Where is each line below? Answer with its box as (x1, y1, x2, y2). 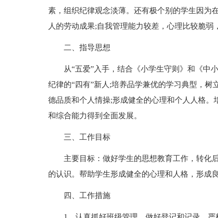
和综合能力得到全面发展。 (48, 111, 142, 120)
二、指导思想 (63, 43, 110, 52)
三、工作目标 (63, 133, 110, 141)
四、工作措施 (63, 191, 110, 200)
